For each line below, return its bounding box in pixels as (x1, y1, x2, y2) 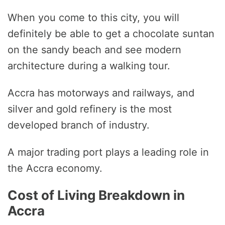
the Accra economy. (8, 162, 102, 174)
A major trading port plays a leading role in (8, 146, 209, 158)
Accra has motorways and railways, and (8, 86, 194, 99)
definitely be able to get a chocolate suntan (8, 27, 214, 40)
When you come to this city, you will (8, 11, 179, 24)
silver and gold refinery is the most (8, 102, 172, 115)
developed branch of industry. (8, 119, 150, 131)
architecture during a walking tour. (8, 59, 170, 72)
